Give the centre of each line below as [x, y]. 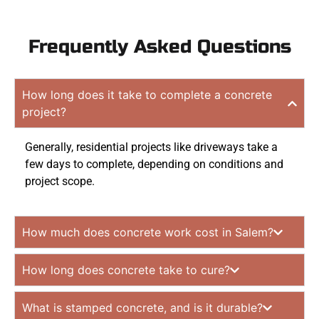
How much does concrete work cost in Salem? [148, 232]
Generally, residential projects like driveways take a [151, 147]
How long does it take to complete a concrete [147, 95]
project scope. [60, 181]
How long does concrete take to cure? [126, 270]
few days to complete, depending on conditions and [154, 164]
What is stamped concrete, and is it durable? [142, 308]
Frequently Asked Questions [159, 47]
